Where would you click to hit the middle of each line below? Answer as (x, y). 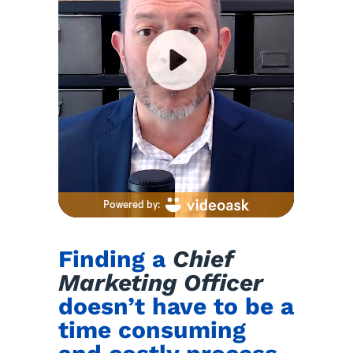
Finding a (116, 259)
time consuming (152, 330)
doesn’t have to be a (176, 307)
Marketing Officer (161, 283)
